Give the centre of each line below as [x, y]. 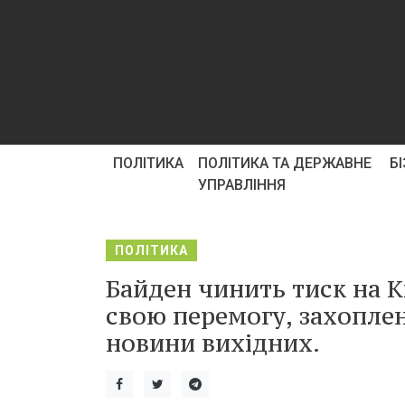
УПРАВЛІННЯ [242, 185]
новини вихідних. [213, 343]
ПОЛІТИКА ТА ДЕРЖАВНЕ [285, 163]
